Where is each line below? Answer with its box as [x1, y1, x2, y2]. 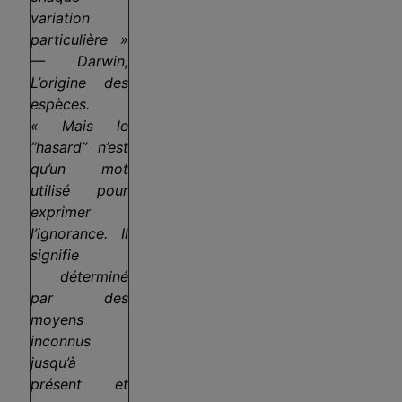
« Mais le [31, 116, 128, 135]
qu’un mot [31, 159, 128, 178]
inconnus [31, 331, 91, 350]
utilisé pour [31, 180, 128, 199]
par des [31, 288, 128, 307]
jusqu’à [31, 353, 76, 371]
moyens [31, 310, 83, 328]
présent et [31, 374, 128, 393]
